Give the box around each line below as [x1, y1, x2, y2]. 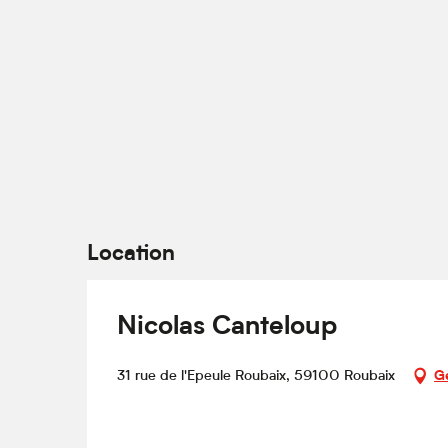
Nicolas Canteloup [117, 315, 337, 342]
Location [87, 244, 175, 267]
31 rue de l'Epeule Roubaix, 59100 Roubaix [117, 368, 395, 384]
